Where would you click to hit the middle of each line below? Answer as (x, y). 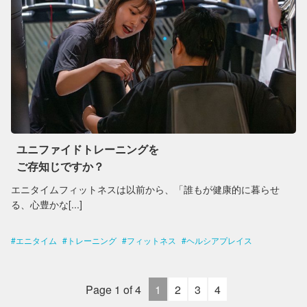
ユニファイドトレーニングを (88, 149)
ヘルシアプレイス (219, 240)
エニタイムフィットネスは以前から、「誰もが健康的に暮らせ (145, 189)
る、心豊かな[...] (47, 204)
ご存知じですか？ (60, 166)
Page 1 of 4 (113, 290)
